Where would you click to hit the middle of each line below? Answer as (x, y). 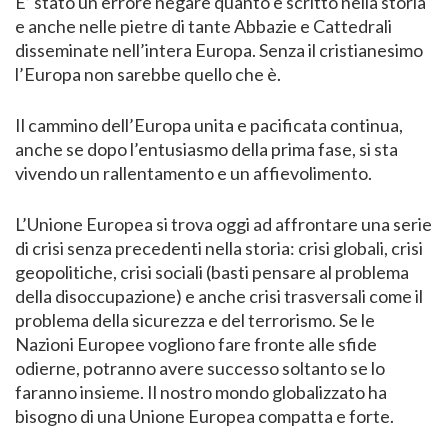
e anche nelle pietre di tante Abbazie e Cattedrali (203, 25)
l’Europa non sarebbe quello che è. (148, 73)
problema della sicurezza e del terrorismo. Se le (195, 319)
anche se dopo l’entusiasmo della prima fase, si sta (206, 148)
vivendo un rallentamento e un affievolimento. (193, 172)
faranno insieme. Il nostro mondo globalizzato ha (201, 391)
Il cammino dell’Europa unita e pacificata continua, (209, 124)
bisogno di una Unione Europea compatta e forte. (204, 415)
